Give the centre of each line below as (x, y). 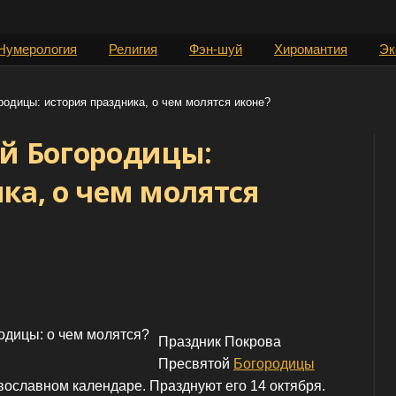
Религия (133, 49)
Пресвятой (196, 363)
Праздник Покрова (220, 341)
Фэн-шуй (216, 49)
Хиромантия (311, 49)
